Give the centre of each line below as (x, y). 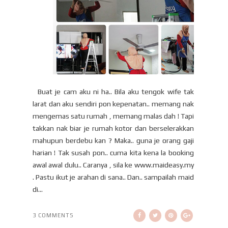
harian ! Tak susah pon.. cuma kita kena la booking (113, 152)
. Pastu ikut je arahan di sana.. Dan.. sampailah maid (113, 177)
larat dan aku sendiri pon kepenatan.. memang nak (113, 104)
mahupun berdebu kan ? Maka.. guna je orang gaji (113, 140)
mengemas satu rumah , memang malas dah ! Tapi (113, 116)
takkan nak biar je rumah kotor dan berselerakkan (113, 128)
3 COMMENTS (53, 215)
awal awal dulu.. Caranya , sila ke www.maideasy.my (113, 165)
